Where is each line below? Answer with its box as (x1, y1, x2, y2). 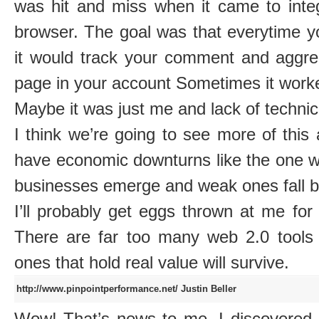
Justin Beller (181, 283, 236, 295)
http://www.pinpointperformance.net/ (16, 283, 181, 295)
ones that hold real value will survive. (14, 253, 289, 273)
